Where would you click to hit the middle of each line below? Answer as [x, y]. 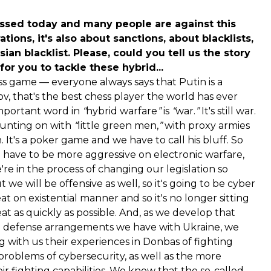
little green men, [118, 125]
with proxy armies [206, 125]
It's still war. [227, 111]
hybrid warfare [122, 111]
